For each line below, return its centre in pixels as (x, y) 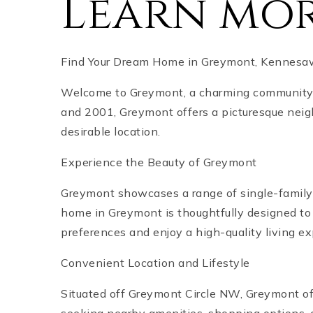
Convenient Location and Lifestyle (155, 263)
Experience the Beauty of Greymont (159, 162)
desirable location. (111, 131)
